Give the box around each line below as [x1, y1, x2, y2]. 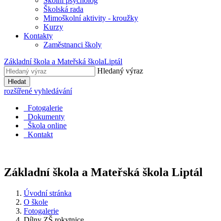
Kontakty [24, 32, 53, 40]
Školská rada [43, 5, 83, 13]
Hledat [8, 78, 26, 85]
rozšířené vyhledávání [4, 87, 72, 95]
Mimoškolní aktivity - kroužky [43, 14, 138, 22]
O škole [24, 197, 48, 206]
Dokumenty [28, 112, 65, 121]
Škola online [28, 121, 67, 130]
